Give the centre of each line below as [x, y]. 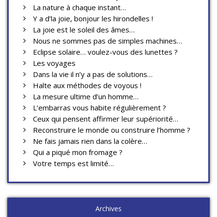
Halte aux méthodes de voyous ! [87, 85]
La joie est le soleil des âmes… [84, 30]
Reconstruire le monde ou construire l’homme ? [112, 130]
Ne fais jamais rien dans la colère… [90, 141]
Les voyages [54, 63]
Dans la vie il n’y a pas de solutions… [93, 74]
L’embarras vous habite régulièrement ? [100, 108]
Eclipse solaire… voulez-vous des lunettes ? [105, 52]
